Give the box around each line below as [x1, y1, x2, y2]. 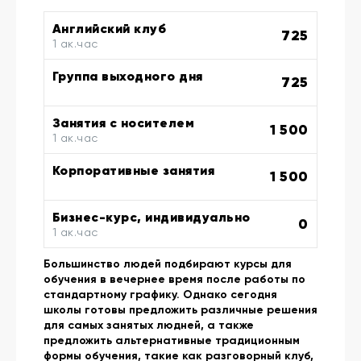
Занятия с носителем [52, 114, 195, 131]
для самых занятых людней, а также [44, 318, 254, 333]
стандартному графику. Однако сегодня [44, 288, 277, 302]
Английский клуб [52, 20, 167, 37]
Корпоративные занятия [52, 162, 215, 179]
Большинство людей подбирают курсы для [44, 257, 292, 272]
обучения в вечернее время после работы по [44, 272, 305, 287]
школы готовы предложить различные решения [44, 303, 317, 317]
